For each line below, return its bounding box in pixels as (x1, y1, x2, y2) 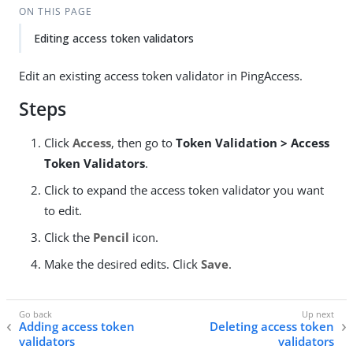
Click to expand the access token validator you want (44, 182, 324, 198)
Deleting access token (210, 318, 334, 335)
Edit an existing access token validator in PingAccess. (19, 68, 303, 84)
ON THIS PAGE (18, 5, 92, 18)
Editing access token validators (34, 31, 194, 46)
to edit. (44, 203, 82, 218)
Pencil (93, 229, 129, 245)
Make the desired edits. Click (44, 256, 201, 272)
